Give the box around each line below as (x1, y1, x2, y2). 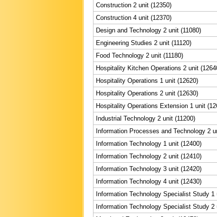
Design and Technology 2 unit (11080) (96, 26, 201, 34)
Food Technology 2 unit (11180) (96, 51, 183, 59)
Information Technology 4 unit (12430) (96, 177, 201, 185)
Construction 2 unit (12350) (96, 1, 171, 9)
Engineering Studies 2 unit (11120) (96, 39, 191, 46)
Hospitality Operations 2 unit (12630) (96, 89, 198, 97)
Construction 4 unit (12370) (96, 14, 171, 21)
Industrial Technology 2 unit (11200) (96, 114, 195, 122)
